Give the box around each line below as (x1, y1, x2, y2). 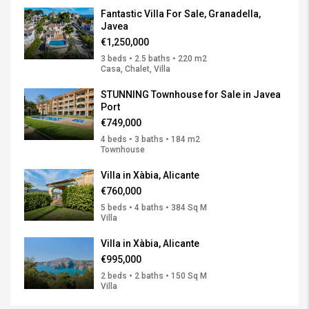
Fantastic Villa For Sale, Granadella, (101, 8, 261, 20)
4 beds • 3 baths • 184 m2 (101, 134, 200, 145)
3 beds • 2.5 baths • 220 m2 (101, 54, 207, 64)
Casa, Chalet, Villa (101, 64, 170, 74)
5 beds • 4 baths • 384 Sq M (101, 203, 207, 213)
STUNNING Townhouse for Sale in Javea (101, 89, 281, 101)
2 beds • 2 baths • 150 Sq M (101, 271, 207, 281)
